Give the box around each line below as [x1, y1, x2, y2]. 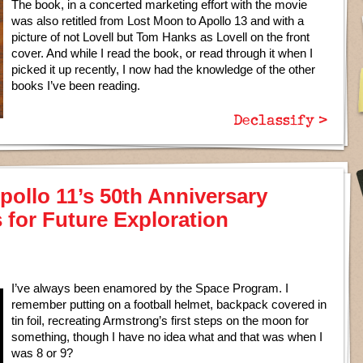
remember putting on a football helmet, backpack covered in [11, 297, 327, 311]
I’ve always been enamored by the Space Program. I [11, 281, 288, 295]
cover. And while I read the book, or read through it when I [11, 46, 313, 60]
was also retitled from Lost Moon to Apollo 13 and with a [11, 14, 304, 28]
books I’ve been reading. [11, 79, 140, 92]
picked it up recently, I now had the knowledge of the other [11, 62, 315, 76]
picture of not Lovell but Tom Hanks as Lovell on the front [11, 30, 310, 44]
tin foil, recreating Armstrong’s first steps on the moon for [11, 314, 309, 327]
